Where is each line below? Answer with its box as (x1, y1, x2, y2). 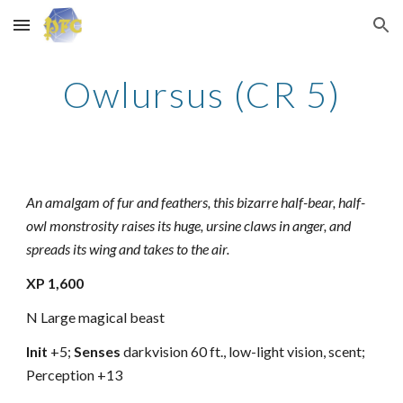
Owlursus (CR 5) (62, 73, 341, 116)
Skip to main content (14, 25, 142, 41)
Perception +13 (26, 366, 123, 383)
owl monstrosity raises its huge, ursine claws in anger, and (26, 217, 352, 234)
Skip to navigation (276, 25, 389, 41)
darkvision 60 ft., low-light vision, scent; (123, 343, 366, 360)
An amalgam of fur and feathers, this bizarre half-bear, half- (26, 193, 366, 210)
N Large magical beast (26, 309, 166, 326)
